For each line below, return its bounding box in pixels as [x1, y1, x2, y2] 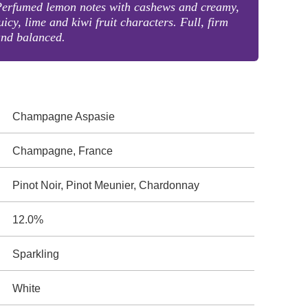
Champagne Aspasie [12, 111, 115, 122]
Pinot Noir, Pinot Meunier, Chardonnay [12, 179, 200, 191]
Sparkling [12, 248, 60, 260]
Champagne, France [12, 145, 113, 157]
